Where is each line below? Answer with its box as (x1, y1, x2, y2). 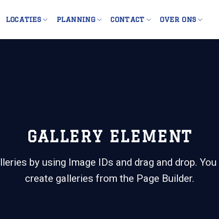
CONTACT (110, 15, 145, 23)
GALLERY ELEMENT (27, 128, 192, 146)
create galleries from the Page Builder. (24, 173, 195, 185)
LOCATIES (5, 15, 42, 23)
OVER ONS (159, 15, 197, 23)
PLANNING (56, 15, 95, 23)
